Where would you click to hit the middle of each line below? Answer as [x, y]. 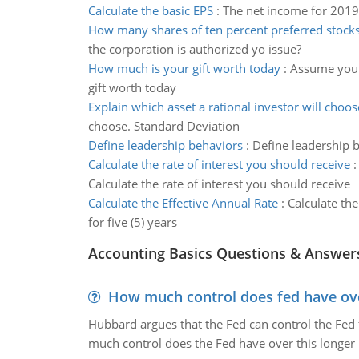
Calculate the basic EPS [150, 10]
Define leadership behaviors [165, 145]
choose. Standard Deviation [163, 126]
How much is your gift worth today [184, 68]
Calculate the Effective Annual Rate [183, 203]
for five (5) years [132, 222]
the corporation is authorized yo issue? [194, 49]
